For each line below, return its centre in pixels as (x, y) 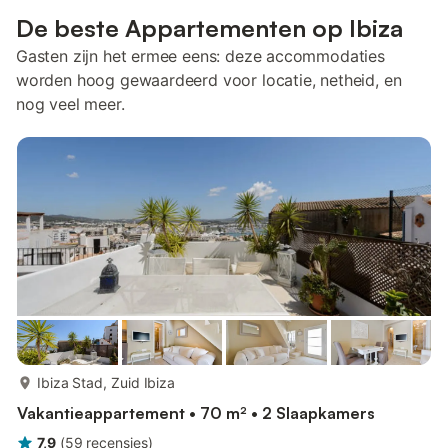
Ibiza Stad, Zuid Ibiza (106, 382)
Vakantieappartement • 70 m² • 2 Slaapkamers (196, 413)
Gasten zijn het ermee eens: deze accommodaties (200, 56)
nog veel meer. (70, 104)
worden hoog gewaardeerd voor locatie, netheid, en (209, 80)
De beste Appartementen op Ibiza (209, 28)
